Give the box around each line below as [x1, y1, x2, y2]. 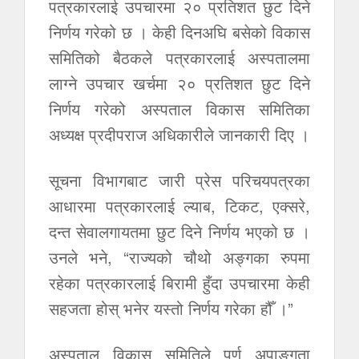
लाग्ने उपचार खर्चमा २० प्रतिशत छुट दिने [49, 71, 310, 95]
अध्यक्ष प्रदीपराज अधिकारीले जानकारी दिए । [49, 123, 309, 146]
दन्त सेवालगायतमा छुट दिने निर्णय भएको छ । [49, 220, 310, 243]
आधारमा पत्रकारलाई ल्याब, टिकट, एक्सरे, [49, 194, 310, 217]
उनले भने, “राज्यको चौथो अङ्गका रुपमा [49, 245, 310, 268]
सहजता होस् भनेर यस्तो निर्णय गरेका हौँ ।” [49, 296, 293, 320]
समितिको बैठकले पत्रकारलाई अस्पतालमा [49, 46, 310, 69]
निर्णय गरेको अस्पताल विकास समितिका [49, 97, 310, 120]
